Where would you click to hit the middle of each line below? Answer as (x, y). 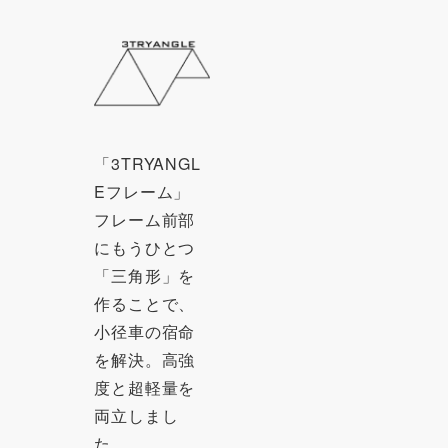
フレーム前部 (145, 219)
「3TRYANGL (147, 163)
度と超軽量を (145, 387)
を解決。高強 (145, 359)
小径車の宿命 (145, 331)
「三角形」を (145, 275)
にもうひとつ (145, 247)
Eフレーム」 (142, 191)
